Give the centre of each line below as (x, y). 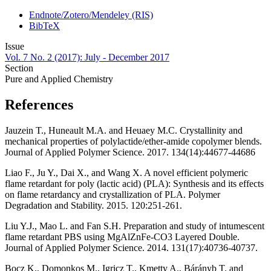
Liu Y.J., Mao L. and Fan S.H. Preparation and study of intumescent (135, 226)
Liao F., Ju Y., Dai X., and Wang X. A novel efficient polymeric (126, 173)
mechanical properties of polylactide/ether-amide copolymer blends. (133, 142)
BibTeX (44, 26)
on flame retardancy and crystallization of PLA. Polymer (113, 195)
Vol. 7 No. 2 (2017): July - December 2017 (87, 57)
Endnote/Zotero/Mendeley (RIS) (91, 15)
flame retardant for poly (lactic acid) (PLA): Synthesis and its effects (134, 184)
